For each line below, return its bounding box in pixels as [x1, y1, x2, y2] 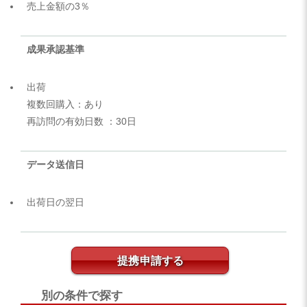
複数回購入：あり [27, 98, 103, 110]
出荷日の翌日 [27, 196, 84, 208]
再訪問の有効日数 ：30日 [27, 115, 136, 127]
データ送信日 [27, 158, 84, 170]
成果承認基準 [27, 43, 84, 55]
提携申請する [116, 254, 184, 267]
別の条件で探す [41, 288, 123, 302]
